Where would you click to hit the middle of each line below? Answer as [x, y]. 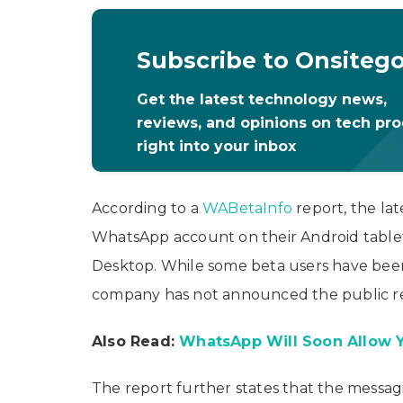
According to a [147, 208]
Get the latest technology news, [262, 99]
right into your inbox [216, 146]
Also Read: [136, 341]
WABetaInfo [247, 208]
